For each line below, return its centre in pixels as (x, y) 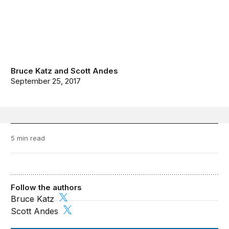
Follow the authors (47, 188)
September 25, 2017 (46, 81)
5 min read (28, 138)
